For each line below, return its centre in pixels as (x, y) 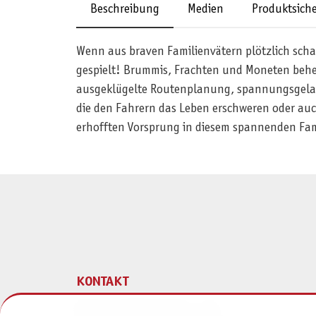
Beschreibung (124, 9)
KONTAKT (102, 282)
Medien (205, 9)
